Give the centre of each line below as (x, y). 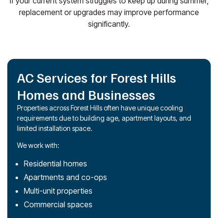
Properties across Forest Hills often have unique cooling (100, 108)
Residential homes (55, 163)
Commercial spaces (58, 204)
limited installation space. (55, 128)
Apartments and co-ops (65, 177)
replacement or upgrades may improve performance (109, 12)
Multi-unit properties (58, 191)
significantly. (109, 24)
